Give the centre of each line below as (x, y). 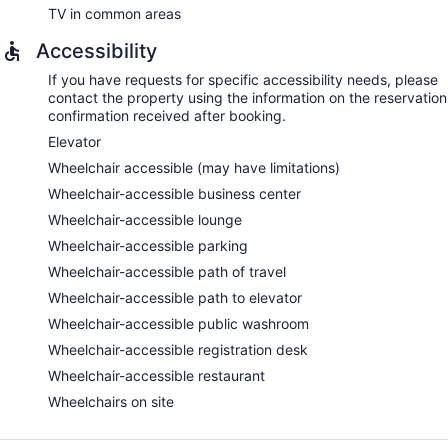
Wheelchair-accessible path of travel (167, 272)
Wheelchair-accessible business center (174, 194)
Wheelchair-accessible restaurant (156, 376)
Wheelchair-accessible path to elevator (175, 298)
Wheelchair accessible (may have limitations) (194, 168)
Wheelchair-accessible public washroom (178, 324)
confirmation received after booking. (167, 116)
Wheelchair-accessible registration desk (178, 350)
